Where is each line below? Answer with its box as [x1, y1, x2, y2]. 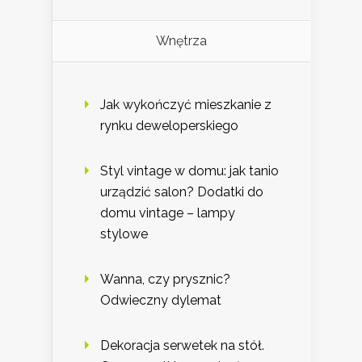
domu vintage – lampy [100, 204, 235, 221]
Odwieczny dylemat [100, 292, 221, 308]
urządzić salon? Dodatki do [100, 183, 263, 200]
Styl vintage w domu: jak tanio [100, 162, 279, 179]
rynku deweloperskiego [100, 117, 238, 133]
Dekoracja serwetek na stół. [100, 337, 264, 353]
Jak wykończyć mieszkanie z [100, 96, 271, 112]
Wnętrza [156, 32, 207, 48]
